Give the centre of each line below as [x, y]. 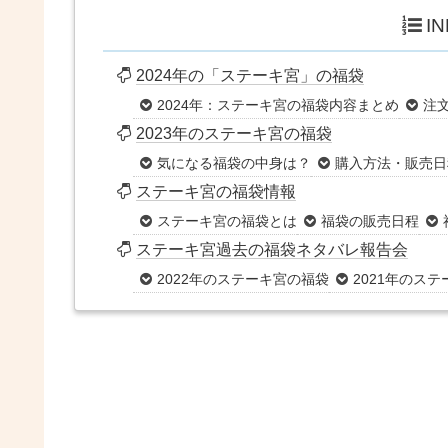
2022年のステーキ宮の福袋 [243, 279]
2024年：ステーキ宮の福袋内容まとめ [278, 105]
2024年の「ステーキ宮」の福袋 [250, 76]
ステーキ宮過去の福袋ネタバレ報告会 [272, 250]
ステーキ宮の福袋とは [227, 221]
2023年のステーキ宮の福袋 [234, 134]
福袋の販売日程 [370, 221]
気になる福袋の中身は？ [234, 163]
